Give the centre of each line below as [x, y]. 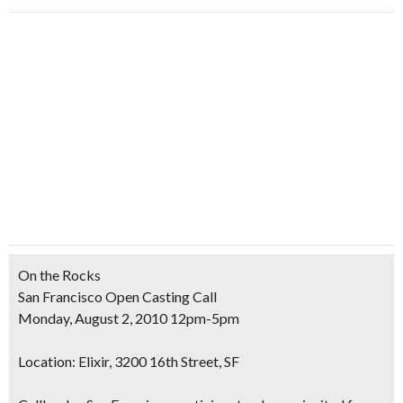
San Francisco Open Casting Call [117, 296]
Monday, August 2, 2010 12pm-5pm [129, 318]
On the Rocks [59, 275]
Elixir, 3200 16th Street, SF [157, 361]
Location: [47, 361]
